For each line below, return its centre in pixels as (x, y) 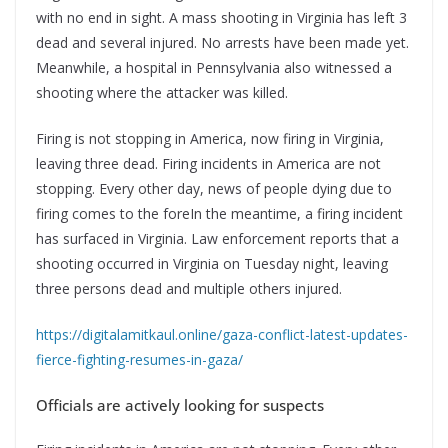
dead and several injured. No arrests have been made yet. (222, 42)
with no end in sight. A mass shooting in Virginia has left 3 (221, 17)
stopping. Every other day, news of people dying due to (214, 188)
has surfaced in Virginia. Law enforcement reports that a (217, 238)
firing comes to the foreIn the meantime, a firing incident (219, 213)
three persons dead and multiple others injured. (189, 288)
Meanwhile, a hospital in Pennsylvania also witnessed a (214, 67)
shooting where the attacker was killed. (162, 92)
